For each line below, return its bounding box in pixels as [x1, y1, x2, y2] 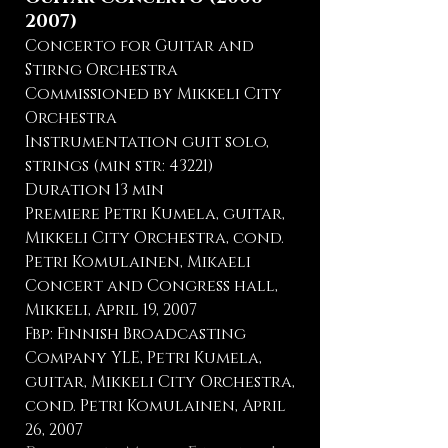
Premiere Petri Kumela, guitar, [25, 203, 285, 225]
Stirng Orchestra [25, 59, 178, 81]
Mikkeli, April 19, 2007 [25, 299, 197, 321]
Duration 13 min [25, 179, 164, 201]
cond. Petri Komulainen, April [25, 395, 286, 417]
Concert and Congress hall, [25, 275, 278, 297]
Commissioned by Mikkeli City [25, 83, 282, 105]
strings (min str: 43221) [25, 155, 213, 177]
